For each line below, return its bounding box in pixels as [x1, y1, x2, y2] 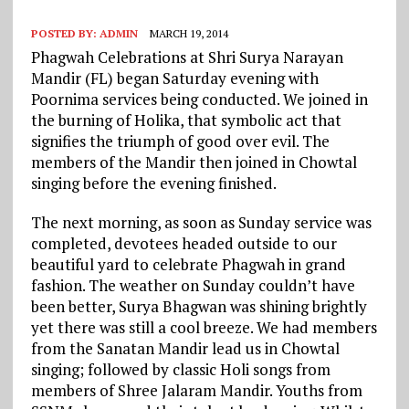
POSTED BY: [30, 26, 100, 40]
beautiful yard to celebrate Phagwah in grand [30, 253, 346, 275]
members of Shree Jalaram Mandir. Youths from [30, 379, 362, 401]
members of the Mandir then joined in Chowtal [30, 151, 357, 173]
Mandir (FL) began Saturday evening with [30, 67, 319, 89]
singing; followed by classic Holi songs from [30, 358, 330, 380]
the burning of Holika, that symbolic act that [30, 109, 341, 131]
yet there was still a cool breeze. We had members [30, 316, 377, 338]
